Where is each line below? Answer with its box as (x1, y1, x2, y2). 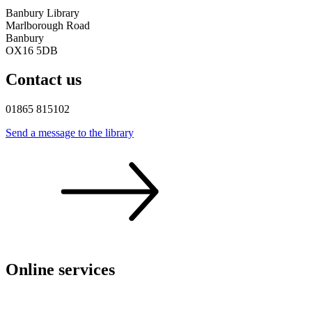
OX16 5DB (6, 44, 58, 56)
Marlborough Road (6, 19, 90, 31)
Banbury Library (6, 6, 79, 19)
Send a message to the (6, 127, 105, 139)
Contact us (6, 70, 81, 89)
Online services (6, 260, 115, 279)
